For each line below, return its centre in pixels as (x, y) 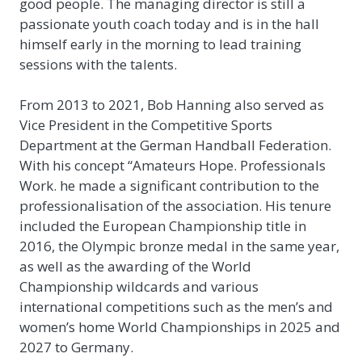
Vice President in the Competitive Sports (146, 124)
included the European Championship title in (163, 225)
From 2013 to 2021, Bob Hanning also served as (172, 104)
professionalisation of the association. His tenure (175, 205)
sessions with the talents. (98, 64)
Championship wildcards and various (139, 286)
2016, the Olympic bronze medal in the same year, (179, 246)
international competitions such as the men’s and (176, 306)
